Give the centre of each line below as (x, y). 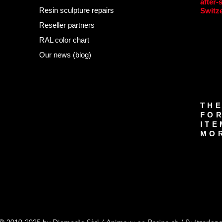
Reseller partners (67, 25)
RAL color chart (64, 40)
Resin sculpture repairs (77, 10)
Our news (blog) (65, 55)
